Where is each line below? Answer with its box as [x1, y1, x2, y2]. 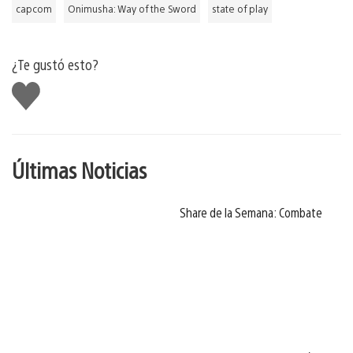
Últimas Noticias [12, 155, 147, 184]
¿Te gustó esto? [12, 55, 98, 74]
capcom [16, 2, 52, 16]
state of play [212, 2, 268, 16]
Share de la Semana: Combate [180, 203, 322, 221]
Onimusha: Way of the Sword [68, 2, 196, 16]
